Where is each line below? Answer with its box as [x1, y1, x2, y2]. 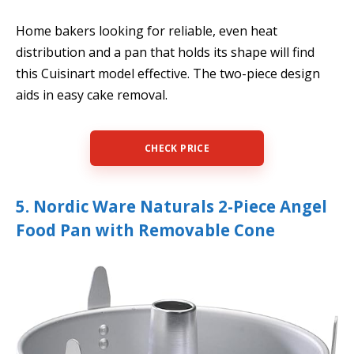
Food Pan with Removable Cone [16, 218, 275, 241]
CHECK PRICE [145, 141, 209, 155]
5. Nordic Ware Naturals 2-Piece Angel [16, 194, 327, 217]
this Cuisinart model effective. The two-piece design [16, 65, 320, 83]
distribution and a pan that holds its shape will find [16, 43, 314, 62]
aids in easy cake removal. [16, 86, 168, 104]
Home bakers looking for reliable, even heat [16, 22, 277, 40]
